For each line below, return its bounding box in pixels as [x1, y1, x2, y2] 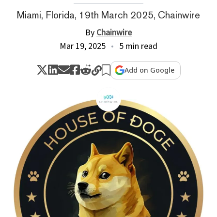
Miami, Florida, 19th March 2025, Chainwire [17, 9, 200, 21]
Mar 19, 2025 [60, 40, 106, 52]
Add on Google [124, 65, 174, 75]
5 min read [119, 40, 157, 52]
